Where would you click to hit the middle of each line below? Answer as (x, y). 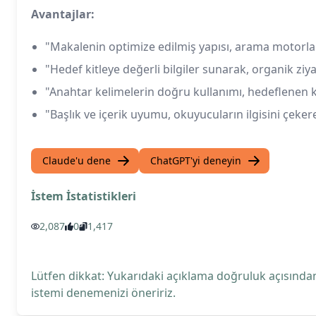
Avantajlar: (63, 14)
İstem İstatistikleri (84, 196)
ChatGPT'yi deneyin (196, 160)
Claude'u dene (77, 160)
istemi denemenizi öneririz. (103, 293)
